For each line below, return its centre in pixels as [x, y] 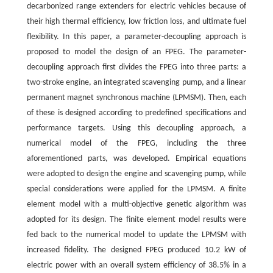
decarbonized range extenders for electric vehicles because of [136, 6]
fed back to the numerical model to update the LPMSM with [136, 235]
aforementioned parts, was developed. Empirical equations [136, 158]
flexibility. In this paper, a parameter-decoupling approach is [136, 37]
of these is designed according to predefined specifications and [136, 113]
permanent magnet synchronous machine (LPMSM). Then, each [136, 97]
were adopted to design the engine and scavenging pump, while [136, 174]
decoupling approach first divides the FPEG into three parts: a [136, 67]
